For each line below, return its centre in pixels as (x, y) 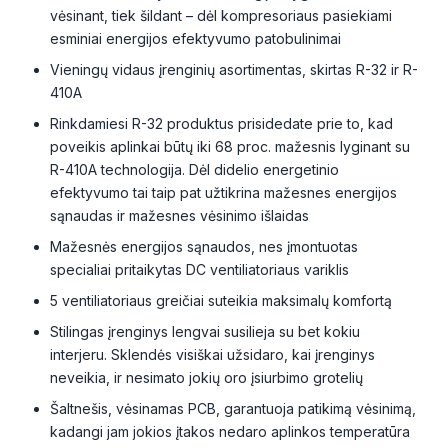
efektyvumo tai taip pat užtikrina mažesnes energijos (223, 192)
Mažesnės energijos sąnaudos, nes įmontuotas (204, 246)
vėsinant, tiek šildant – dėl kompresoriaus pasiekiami (221, 15)
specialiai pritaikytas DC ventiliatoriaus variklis (199, 269)
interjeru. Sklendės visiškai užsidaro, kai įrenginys (212, 354)
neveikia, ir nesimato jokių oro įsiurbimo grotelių (206, 377)
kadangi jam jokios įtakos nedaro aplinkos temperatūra (230, 431)
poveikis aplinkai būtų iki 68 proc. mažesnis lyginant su (230, 146)
